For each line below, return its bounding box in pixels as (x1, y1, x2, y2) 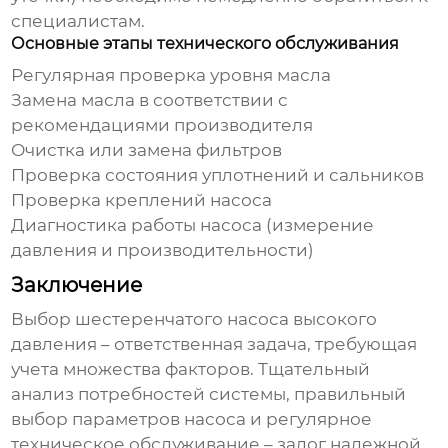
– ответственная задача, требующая (97, 334, 418, 355)
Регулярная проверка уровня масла (11, 65, 332, 86)
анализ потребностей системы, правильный (11, 384, 407, 405)
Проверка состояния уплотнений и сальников (11, 165, 425, 186)
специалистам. (11, 11, 146, 32)
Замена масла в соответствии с (11, 90, 289, 111)
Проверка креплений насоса (11, 190, 273, 211)
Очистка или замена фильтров (11, 140, 283, 161)
